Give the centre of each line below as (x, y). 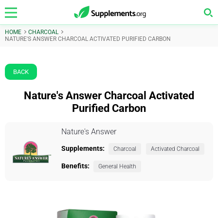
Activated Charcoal (175, 149)
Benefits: (75, 166)
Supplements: (83, 148)
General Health (117, 166)
